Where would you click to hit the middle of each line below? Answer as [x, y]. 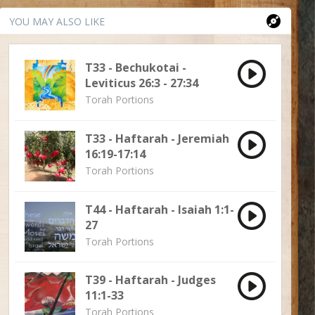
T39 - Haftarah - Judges [150, 280]
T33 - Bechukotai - [135, 68]
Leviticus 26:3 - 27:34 [141, 83]
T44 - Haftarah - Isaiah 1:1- [159, 209]
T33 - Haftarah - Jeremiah [157, 138]
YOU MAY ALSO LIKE [57, 22]
